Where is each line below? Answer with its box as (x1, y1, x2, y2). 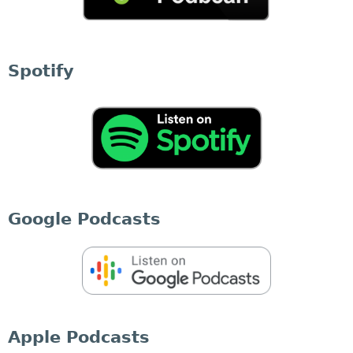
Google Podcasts (8, 210, 161, 229)
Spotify (8, 61, 74, 81)
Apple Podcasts (8, 328, 150, 347)
